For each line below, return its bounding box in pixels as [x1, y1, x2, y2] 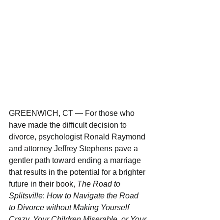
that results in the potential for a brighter [9, 167, 147, 176]
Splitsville [9, 191, 43, 200]
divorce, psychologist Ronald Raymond [9, 132, 147, 141]
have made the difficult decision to [9, 120, 129, 129]
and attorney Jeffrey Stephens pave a [9, 144, 140, 153]
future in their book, [9, 179, 77, 188]
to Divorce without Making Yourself [9, 203, 131, 212]
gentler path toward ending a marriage [9, 156, 143, 165]
